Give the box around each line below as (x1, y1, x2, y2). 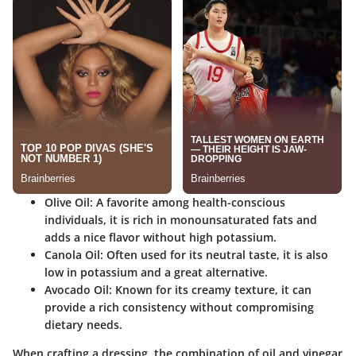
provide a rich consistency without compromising (44, 300, 314, 315)
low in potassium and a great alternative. (44, 265, 268, 281)
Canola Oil (44, 247, 100, 263)
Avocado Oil (44, 282, 109, 298)
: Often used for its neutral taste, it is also (100, 247, 328, 263)
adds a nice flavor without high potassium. (44, 230, 277, 246)
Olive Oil (44, 195, 90, 211)
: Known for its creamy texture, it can (109, 282, 311, 298)
